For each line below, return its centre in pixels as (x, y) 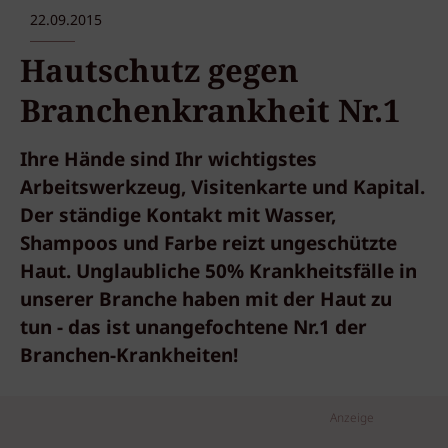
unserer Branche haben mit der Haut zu (206, 301)
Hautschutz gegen (159, 71)
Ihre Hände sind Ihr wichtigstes (168, 161)
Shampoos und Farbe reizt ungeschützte (208, 245)
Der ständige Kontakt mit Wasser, (178, 217)
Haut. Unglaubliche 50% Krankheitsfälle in (218, 273)
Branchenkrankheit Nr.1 (210, 111)
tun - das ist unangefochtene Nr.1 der (193, 329)
